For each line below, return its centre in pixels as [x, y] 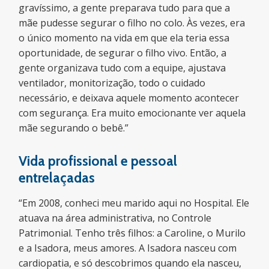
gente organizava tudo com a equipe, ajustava [122, 68]
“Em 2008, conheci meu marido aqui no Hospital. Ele [134, 203]
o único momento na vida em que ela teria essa [124, 38]
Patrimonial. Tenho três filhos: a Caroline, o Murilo [132, 233]
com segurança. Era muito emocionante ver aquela [132, 113]
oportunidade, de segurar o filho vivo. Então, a [123, 53]
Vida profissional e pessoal [98, 161]
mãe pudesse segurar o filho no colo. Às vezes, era [132, 23]
